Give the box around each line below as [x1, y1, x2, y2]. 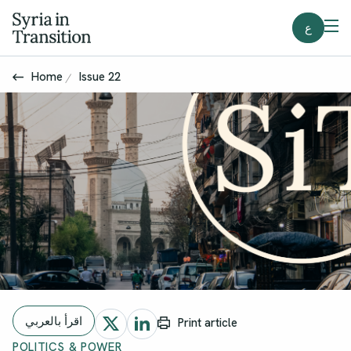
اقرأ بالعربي [25, 313, 82, 330]
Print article [177, 315, 237, 331]
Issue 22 [78, 69, 121, 85]
